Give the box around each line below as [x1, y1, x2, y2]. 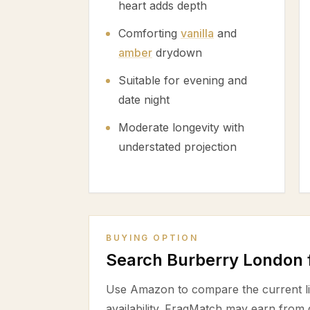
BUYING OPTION [106, 232, 199, 243]
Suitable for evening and [118, 73, 247, 87]
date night [118, 93, 170, 107]
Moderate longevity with [118, 120, 244, 134]
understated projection [118, 140, 237, 154]
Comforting [118, 26, 181, 40]
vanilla [181, 26, 214, 40]
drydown [152, 46, 202, 60]
